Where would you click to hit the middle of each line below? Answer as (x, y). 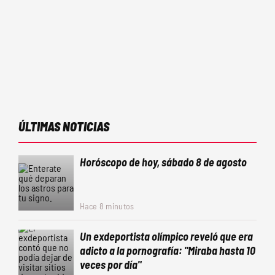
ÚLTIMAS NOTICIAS (64, 126)
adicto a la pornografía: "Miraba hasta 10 (168, 250)
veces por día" (110, 265)
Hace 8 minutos (107, 206)
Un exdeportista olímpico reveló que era (166, 236)
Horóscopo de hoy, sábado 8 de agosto (163, 162)
